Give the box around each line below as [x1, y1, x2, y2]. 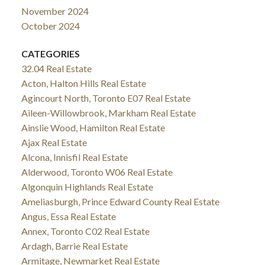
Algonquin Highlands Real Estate [21, 181, 153, 193]
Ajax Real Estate [21, 137, 87, 148]
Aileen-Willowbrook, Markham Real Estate [21, 107, 196, 119]
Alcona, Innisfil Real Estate [21, 151, 128, 163]
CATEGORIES [21, 48, 80, 60]
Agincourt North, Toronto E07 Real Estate [21, 92, 190, 104]
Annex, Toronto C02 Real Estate [21, 225, 150, 237]
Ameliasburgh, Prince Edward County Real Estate [21, 196, 219, 208]
